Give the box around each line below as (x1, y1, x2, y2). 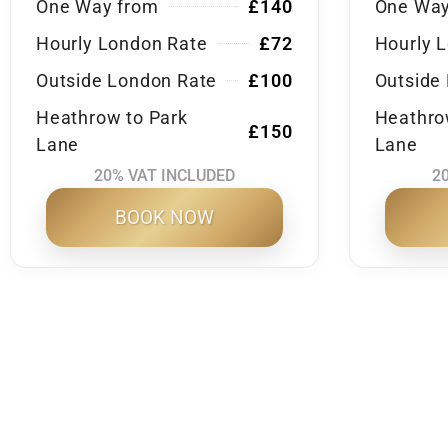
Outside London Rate (36, 70, 218, 92)
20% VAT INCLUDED (93, 166, 235, 186)
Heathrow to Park (36, 107, 188, 129)
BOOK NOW (114, 205, 214, 229)
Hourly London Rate (36, 33, 208, 55)
